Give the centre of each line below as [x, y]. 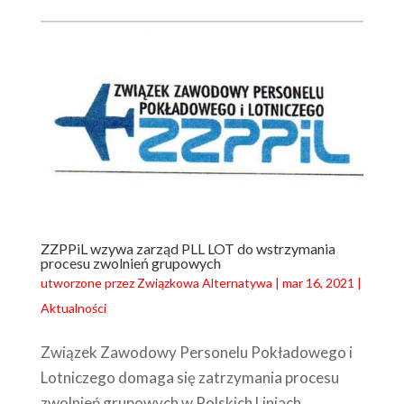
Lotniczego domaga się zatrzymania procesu [189, 378]
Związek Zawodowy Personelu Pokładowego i [196, 353]
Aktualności [73, 308]
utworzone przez [88, 283]
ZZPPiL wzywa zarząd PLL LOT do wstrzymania [188, 249]
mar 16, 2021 [318, 283]
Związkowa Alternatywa [204, 283]
